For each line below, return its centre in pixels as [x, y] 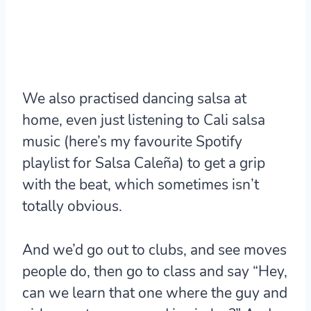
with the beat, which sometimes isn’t [141, 185]
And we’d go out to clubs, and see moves [154, 250]
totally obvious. [72, 207]
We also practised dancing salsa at [134, 99]
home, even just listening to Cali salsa [144, 120]
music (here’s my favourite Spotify [132, 142]
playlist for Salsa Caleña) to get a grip [144, 163]
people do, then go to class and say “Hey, [155, 272]
